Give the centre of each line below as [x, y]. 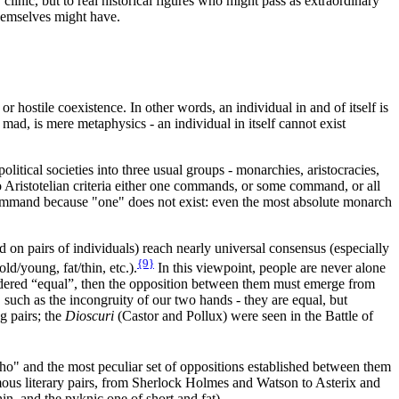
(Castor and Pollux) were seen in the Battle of [244, 316]
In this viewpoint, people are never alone [270, 268]
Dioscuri [90, 316]
